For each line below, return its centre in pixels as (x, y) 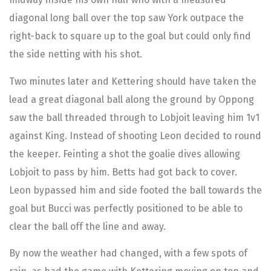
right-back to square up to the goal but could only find (130, 36)
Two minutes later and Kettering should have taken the (133, 81)
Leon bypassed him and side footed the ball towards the (135, 190)
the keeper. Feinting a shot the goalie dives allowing (125, 154)
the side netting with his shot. (76, 54)
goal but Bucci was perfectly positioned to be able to (126, 208)
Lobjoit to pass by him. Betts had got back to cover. (124, 172)
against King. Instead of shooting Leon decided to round (135, 135)
